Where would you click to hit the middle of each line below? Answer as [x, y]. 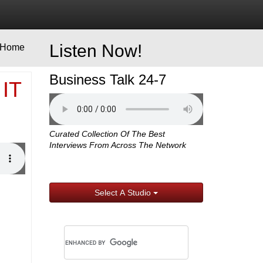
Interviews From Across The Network [117, 145]
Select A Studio [124, 193]
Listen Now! [95, 51]
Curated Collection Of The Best [107, 134]
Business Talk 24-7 [107, 80]
